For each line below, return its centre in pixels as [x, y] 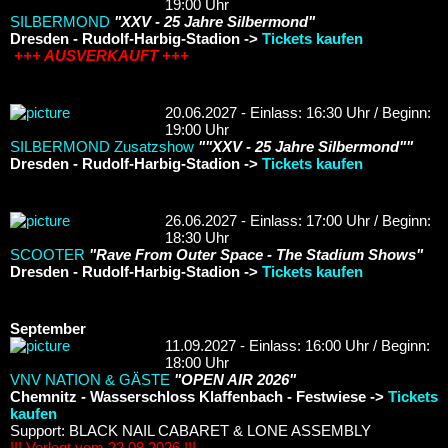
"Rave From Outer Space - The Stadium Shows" [256, 254]
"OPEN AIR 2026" [235, 379]
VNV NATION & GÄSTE [90, 379]
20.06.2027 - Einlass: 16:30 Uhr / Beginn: [298, 112]
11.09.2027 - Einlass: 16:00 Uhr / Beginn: [297, 345]
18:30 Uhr [197, 237]
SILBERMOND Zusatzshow [102, 146]
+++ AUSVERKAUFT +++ [99, 55]
